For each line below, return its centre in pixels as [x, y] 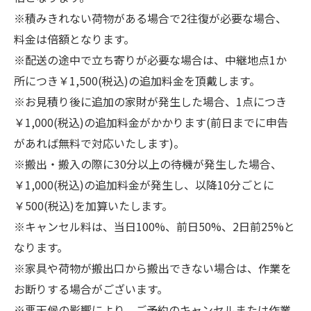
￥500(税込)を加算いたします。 [93, 205]
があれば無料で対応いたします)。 [99, 143]
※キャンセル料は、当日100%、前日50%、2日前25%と [154, 226]
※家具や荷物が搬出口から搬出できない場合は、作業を [153, 268]
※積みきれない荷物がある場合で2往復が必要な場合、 [150, 18]
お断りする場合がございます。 [91, 289]
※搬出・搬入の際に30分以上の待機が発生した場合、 [148, 164]
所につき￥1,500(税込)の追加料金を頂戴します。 [137, 81]
